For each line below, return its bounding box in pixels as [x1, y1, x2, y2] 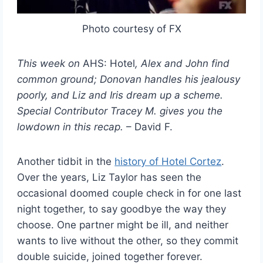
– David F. [123, 121, 173, 133]
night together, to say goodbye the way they [17, 203, 227, 215]
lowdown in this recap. [17, 121, 124, 133]
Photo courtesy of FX [82, 23, 181, 35]
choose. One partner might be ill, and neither [17, 219, 229, 231]
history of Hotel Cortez [114, 156, 222, 168]
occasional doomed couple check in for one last [17, 187, 242, 200]
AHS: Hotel [83, 58, 136, 70]
